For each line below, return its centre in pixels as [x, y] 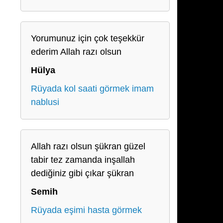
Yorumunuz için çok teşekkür [88, 38]
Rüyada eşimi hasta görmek [86, 210]
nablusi [45, 102]
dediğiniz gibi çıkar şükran [82, 173]
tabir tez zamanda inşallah [83, 160]
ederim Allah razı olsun [76, 52]
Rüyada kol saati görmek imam [92, 89]
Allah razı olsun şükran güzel [88, 146]
